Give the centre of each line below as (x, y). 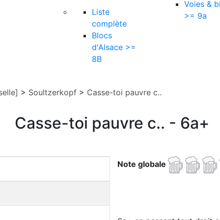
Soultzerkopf (53, 92)
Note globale (143, 164)
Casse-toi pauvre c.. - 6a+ (112, 123)
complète (109, 24)
